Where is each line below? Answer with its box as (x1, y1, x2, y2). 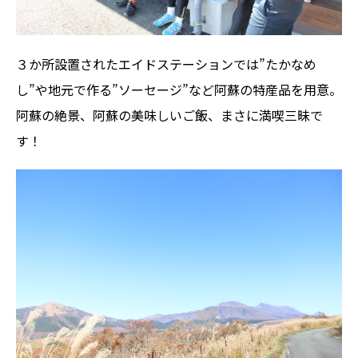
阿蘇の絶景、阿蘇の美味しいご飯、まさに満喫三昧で (16, 105, 323, 125)
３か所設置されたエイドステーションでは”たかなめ (16, 54, 316, 74)
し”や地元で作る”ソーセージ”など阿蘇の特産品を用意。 (16, 80, 342, 100)
